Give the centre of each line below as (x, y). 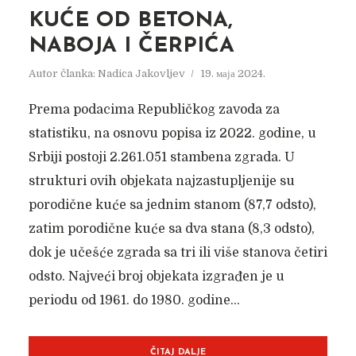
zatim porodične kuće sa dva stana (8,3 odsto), (171, 229)
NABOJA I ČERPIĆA (131, 46)
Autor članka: (63, 74)
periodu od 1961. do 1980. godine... (134, 300)
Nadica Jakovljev (141, 74)
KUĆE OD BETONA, (130, 21)
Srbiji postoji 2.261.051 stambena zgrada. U (161, 157)
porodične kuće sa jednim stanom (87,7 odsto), (172, 205)
